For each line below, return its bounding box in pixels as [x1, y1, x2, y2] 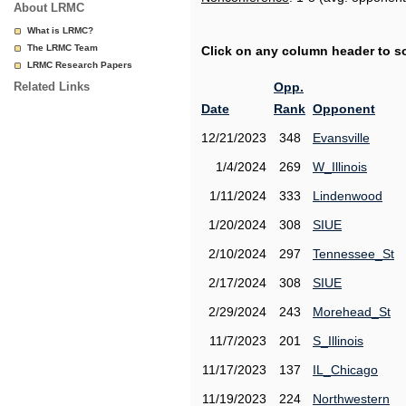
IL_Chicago [313, 362, 378, 377]
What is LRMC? [27, 25, 93, 35]
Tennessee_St [313, 246, 394, 261]
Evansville [313, 130, 370, 145]
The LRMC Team [27, 43, 98, 53]
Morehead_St [313, 304, 391, 319]
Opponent [313, 101, 375, 116]
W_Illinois [313, 159, 367, 174]
